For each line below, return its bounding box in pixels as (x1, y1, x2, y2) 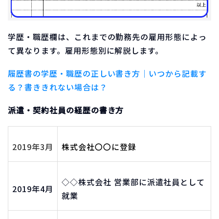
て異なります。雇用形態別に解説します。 (8, 44, 164, 57)
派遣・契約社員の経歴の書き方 (8, 104, 124, 116)
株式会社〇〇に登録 (62, 141, 136, 153)
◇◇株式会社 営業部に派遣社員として (62, 176, 205, 188)
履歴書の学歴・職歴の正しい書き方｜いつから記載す (8, 67, 207, 80)
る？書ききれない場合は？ (8, 81, 108, 93)
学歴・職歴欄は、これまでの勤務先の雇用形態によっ (8, 31, 207, 43)
